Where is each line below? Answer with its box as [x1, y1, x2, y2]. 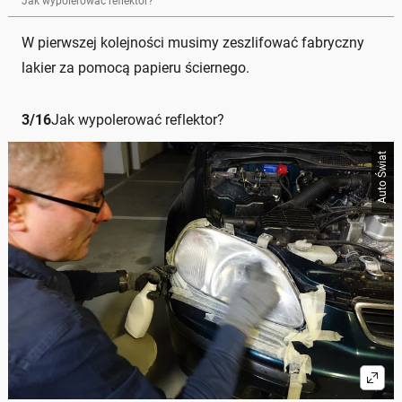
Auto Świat [376, 151, 389, 205]
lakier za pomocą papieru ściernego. [22, 59, 249, 77]
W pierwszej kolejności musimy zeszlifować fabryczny [22, 34, 364, 52]
